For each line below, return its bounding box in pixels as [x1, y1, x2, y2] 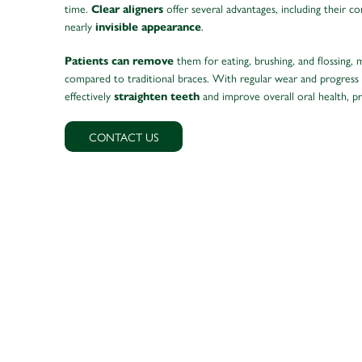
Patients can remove [65, 53, 174, 68]
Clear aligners [91, 2, 163, 16]
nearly [65, 17, 95, 34]
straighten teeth [114, 89, 200, 103]
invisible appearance [95, 19, 201, 34]
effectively [65, 86, 114, 103]
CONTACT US [89, 128, 158, 145]
